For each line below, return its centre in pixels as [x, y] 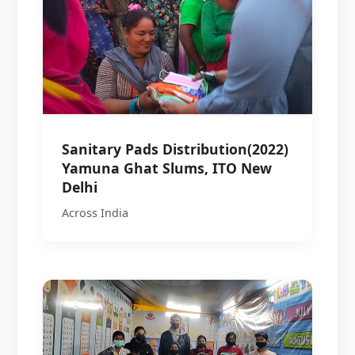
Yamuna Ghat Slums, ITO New [167, 168]
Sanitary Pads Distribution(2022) [176, 149]
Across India [95, 212]
